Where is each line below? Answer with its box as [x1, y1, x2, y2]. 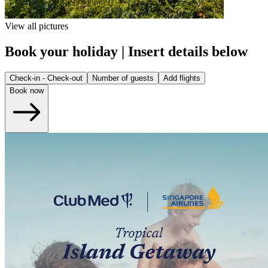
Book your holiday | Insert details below [5, 44, 248, 60]
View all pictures [5, 21, 68, 32]
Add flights [163, 74, 200, 83]
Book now [10, 86, 44, 96]
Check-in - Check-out [10, 74, 83, 83]
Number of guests [92, 74, 154, 83]
